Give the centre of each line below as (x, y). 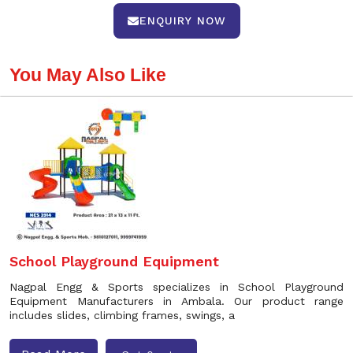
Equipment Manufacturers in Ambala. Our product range (176, 301)
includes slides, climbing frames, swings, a (122, 315)
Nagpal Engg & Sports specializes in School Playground (176, 287)
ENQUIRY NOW (182, 20)
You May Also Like (88, 75)
